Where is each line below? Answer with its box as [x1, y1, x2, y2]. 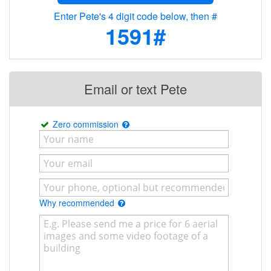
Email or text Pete [83, 79, 187, 99]
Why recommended [39, 197, 117, 209]
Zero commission [53, 118, 121, 131]
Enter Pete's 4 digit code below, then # [54, 9, 217, 24]
